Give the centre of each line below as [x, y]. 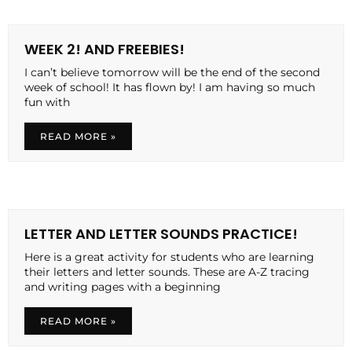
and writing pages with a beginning [123, 286]
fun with [47, 102]
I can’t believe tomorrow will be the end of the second [172, 72]
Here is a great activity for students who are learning [169, 257]
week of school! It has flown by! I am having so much [170, 87]
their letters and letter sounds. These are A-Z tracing [167, 271]
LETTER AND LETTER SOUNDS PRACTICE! [161, 233]
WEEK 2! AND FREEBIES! [104, 49]
